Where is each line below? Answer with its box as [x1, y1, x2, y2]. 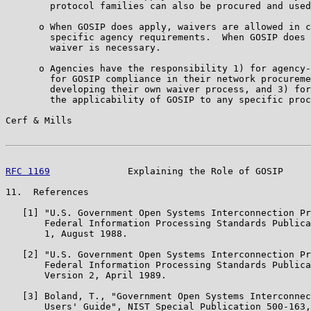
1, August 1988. [6, 228, 128, 239]
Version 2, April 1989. [6, 269, 167, 280]
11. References [6, 186, 89, 197]
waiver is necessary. [6, 42, 161, 53]
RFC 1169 [6, 165, 50, 176]
